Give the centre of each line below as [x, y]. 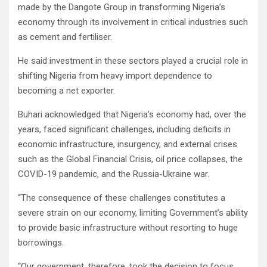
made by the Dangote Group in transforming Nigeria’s [122, 7]
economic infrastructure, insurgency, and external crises [128, 145]
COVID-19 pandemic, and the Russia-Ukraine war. [114, 174]
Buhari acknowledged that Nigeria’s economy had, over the [132, 115]
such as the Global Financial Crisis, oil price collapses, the [130, 159]
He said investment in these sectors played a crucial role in [133, 61]
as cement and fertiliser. [65, 37]
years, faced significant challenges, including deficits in [124, 130]
